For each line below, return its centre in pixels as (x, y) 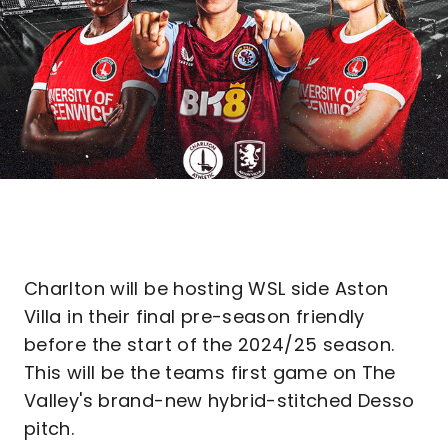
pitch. (49, 428)
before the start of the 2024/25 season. (209, 344)
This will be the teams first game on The (210, 372)
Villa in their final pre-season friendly (194, 316)
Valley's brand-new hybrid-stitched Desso (219, 400)
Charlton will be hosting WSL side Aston (206, 288)
